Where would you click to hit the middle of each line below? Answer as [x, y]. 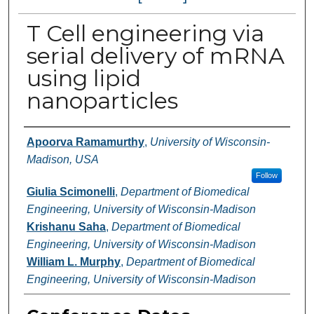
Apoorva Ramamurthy [85, 142]
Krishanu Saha [66, 227]
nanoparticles [102, 101]
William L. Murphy [73, 262]
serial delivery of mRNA [155, 56]
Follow [266, 176]
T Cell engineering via [145, 34]
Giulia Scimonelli [70, 192]
